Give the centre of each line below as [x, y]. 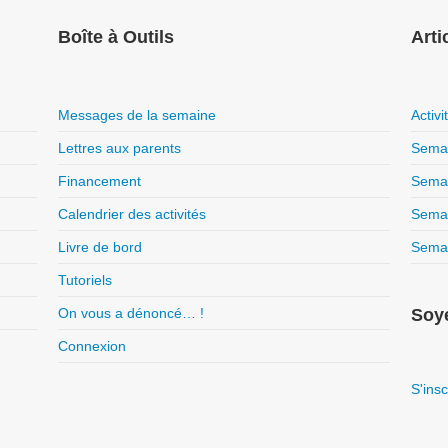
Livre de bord [99, 247]
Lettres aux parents [119, 148]
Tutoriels [84, 280]
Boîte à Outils [115, 37]
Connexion [91, 346]
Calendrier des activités [131, 214]
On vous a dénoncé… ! [130, 313]
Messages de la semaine [136, 115]
